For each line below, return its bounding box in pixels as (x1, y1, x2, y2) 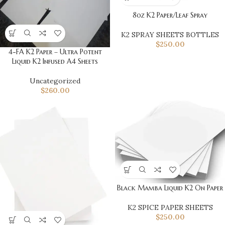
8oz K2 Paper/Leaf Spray (133, 11, 207, 20)
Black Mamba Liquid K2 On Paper (117, 183, 223, 193)
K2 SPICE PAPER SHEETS (127, 203, 213, 212)
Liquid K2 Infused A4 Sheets (12, 56, 98, 66)
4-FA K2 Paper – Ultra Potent (8, 47, 102, 56)
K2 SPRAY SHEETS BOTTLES (121, 30, 219, 39)
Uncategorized (30, 76, 80, 85)
